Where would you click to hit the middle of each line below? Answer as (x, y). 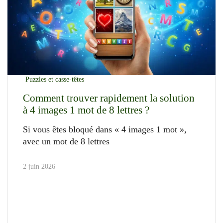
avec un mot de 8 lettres (66, 142)
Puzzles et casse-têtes (55, 80)
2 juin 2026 (39, 167)
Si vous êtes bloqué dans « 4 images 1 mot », (105, 130)
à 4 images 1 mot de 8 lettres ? (86, 110)
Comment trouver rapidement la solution (109, 98)
